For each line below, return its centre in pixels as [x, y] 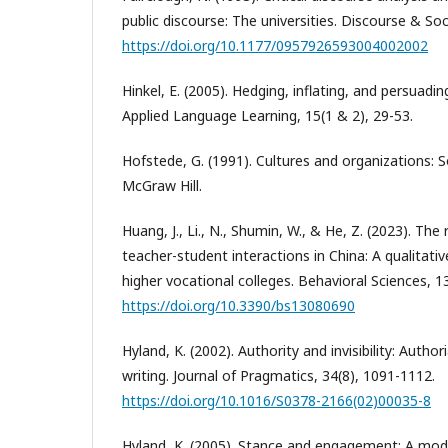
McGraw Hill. [162, 186]
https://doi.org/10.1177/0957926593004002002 [275, 46]
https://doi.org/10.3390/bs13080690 [238, 306]
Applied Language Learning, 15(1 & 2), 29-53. [267, 116]
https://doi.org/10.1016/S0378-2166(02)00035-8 [276, 401]
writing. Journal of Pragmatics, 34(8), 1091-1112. [278, 376]
